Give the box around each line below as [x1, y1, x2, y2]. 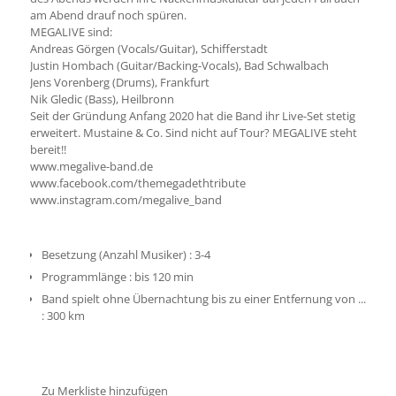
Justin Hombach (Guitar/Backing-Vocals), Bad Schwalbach [29, 57, 329, 73]
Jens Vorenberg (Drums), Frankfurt [29, 74, 209, 90]
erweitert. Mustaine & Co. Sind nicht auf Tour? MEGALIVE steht [29, 125, 357, 141]
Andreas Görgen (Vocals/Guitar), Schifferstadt [29, 41, 268, 57]
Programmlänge [41, 269, 126, 285]
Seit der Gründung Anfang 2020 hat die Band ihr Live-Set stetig [29, 108, 355, 124]
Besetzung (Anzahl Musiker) [41, 247, 187, 263]
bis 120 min [133, 269, 194, 285]
